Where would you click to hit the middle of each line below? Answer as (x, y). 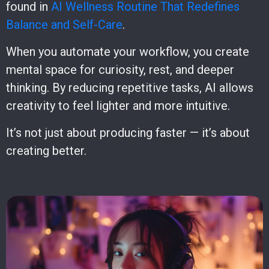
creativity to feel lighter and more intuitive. (118, 105)
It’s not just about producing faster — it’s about (128, 132)
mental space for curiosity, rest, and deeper (120, 69)
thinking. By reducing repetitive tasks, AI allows (130, 87)
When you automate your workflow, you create (128, 51)
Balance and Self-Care (64, 24)
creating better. (46, 150)
